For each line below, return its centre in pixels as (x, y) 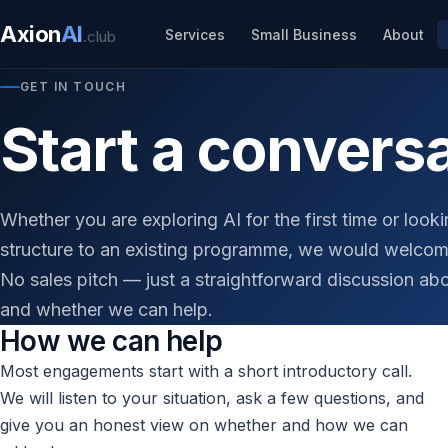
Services (194, 34)
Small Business (303, 34)
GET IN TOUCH (73, 86)
